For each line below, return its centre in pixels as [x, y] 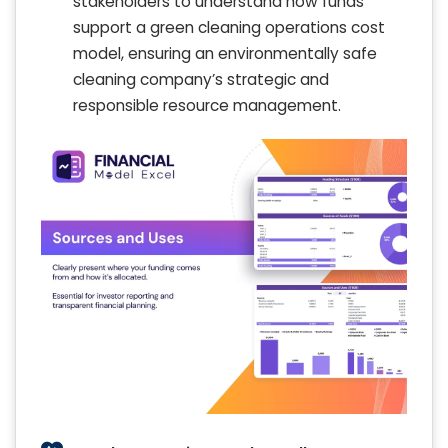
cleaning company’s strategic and [201, 80]
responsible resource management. [207, 106]
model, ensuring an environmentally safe [225, 54]
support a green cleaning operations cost [229, 28]
